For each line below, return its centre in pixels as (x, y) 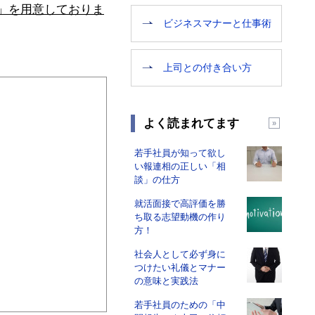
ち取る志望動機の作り (180, 217)
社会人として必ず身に (180, 254)
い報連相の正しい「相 (180, 166)
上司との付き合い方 (207, 67)
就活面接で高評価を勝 (180, 204)
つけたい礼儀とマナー (180, 268)
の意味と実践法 (166, 281)
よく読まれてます (191, 123)
